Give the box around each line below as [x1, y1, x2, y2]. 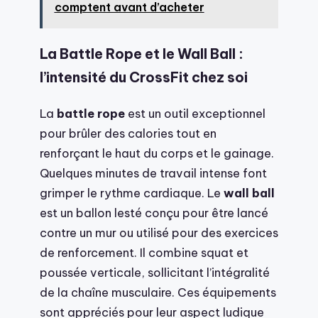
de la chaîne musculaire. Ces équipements [40, 284, 276, 300]
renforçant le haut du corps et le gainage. [40, 145, 274, 160]
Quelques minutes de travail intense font [40, 165, 267, 180]
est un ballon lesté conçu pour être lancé [40, 204, 268, 220]
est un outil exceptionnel [125, 105, 265, 121]
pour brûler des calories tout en [40, 125, 216, 141]
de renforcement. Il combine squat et [40, 244, 248, 260]
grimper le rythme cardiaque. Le [40, 185, 224, 200]
